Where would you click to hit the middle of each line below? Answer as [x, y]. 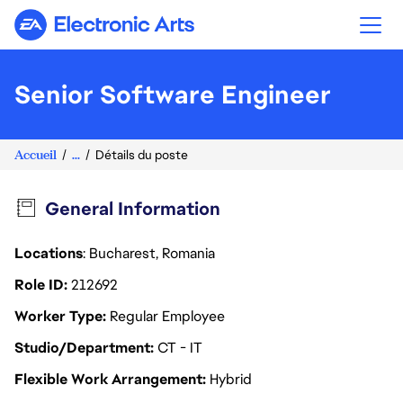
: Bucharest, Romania [151, 253]
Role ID [41, 285]
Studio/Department [84, 348]
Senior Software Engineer [173, 94]
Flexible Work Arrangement [110, 379]
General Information [132, 209]
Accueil [36, 154]
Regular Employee [167, 316]
